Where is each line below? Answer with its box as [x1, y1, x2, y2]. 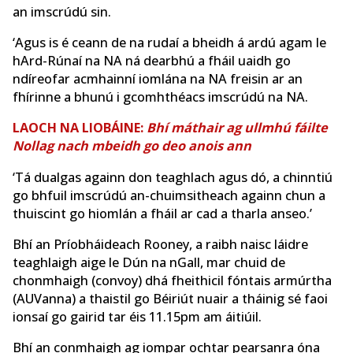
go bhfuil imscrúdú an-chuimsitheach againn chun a [13, 186, 325, 204]
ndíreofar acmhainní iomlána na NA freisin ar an [13, 70, 303, 88]
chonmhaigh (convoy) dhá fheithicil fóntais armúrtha [13, 272, 332, 290]
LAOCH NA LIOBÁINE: [13, 119, 143, 137]
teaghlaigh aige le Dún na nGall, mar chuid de [13, 254, 285, 272]
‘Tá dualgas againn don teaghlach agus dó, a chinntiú [13, 168, 333, 186]
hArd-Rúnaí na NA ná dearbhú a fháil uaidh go [13, 52, 291, 70]
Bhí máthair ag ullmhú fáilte [143, 119, 328, 137]
